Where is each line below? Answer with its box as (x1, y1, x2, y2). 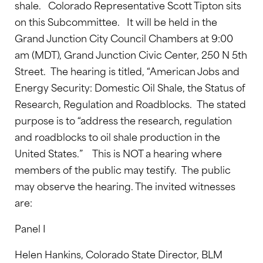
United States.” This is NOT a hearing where (15, 145, 222, 160)
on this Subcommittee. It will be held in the (15, 14, 217, 29)
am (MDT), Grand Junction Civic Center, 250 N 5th (15, 46, 247, 62)
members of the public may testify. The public (15, 161, 231, 177)
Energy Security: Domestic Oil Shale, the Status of (15, 79, 245, 95)
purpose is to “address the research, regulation (15, 112, 232, 127)
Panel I (15, 220, 46, 235)
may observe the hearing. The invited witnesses (15, 178, 235, 193)
